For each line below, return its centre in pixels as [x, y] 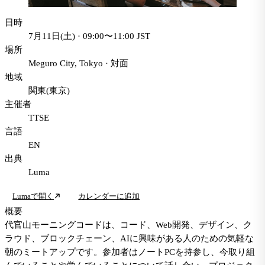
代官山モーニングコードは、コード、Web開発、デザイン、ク [128, 224]
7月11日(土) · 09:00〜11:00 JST [89, 36]
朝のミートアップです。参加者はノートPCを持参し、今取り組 [130, 252]
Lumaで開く [33, 196]
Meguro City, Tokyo [66, 63]
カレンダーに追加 [109, 196]
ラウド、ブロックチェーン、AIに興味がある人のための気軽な [129, 238]
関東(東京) [49, 90]
